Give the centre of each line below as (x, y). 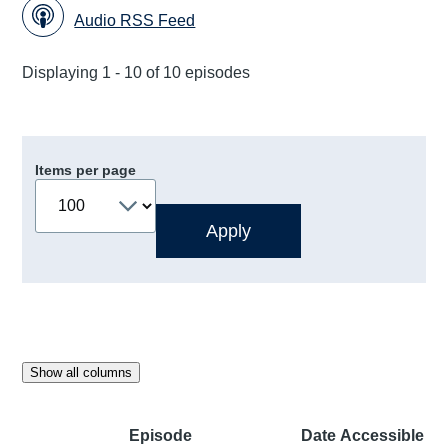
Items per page (85, 170)
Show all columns (81, 373)
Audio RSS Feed (135, 21)
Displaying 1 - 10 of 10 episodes (136, 73)
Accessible (382, 436)
